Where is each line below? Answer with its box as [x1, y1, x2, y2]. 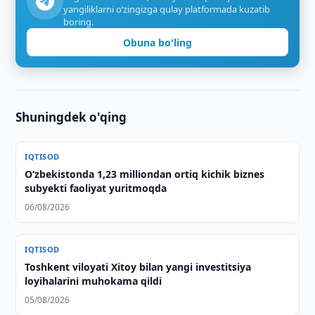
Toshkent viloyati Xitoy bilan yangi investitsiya [25, 260, 252, 274]
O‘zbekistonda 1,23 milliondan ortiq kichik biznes [25, 167, 265, 181]
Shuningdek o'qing [15, 109, 127, 125]
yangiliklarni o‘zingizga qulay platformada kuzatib [63, 3, 271, 15]
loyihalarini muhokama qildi [25, 274, 162, 288]
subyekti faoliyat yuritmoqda [25, 181, 167, 195]
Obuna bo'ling [123, 35, 192, 49]
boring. [63, 15, 94, 28]
